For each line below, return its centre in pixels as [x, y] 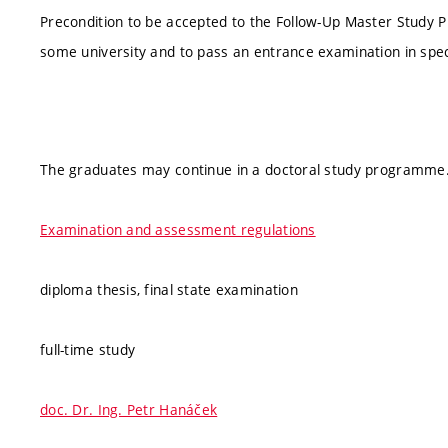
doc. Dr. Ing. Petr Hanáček [129, 409]
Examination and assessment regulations [178, 229]
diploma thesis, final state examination [169, 289]
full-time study [88, 349]
